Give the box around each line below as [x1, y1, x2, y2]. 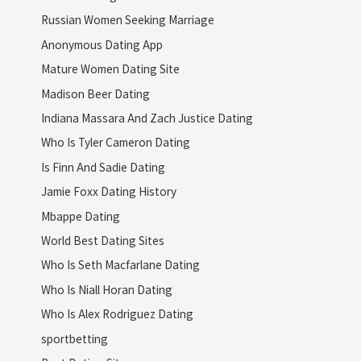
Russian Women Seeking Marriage [40, 11, 214, 28]
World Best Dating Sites [40, 232, 164, 249]
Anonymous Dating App [40, 35, 163, 52]
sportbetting [40, 330, 108, 346]
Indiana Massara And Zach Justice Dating [40, 110, 253, 127]
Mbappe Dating [40, 207, 120, 224]
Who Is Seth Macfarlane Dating [40, 256, 200, 273]
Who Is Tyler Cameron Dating [40, 134, 190, 151]
